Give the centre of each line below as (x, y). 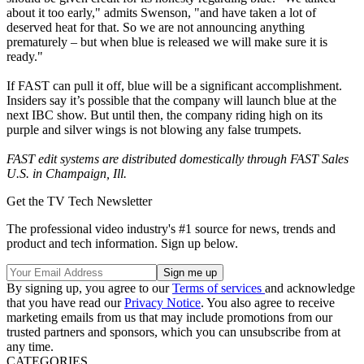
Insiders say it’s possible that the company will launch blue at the (171, 100)
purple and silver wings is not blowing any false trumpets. (154, 129)
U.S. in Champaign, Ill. (67, 173)
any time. (30, 346)
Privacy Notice (162, 302)
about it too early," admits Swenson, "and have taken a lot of (161, 12)
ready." (25, 56)
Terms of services (219, 288)
